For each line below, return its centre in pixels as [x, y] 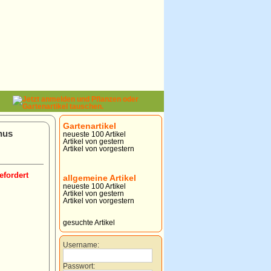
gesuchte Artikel [89, 223]
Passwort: [79, 266]
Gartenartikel [89, 126]
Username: [81, 245]
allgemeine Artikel [99, 178]
